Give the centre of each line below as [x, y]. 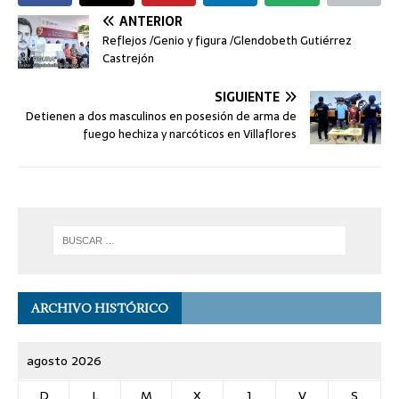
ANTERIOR [151, 22]
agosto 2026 [64, 360]
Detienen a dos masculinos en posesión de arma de [161, 117]
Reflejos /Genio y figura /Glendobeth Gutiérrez [227, 41]
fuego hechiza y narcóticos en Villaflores [190, 134]
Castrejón [128, 59]
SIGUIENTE [247, 98]
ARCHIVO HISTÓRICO [100, 308]
